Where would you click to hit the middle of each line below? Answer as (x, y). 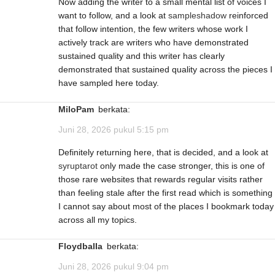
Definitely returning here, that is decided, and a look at (163, 152)
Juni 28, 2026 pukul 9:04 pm (114, 267)
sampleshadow (197, 15)
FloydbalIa (83, 246)
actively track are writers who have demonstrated (153, 42)
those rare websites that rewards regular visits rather (161, 179)
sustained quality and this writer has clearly (141, 56)
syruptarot (78, 165)
